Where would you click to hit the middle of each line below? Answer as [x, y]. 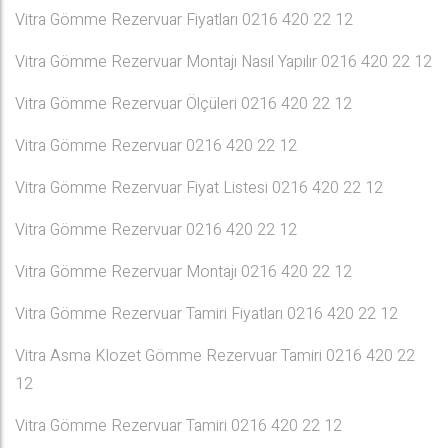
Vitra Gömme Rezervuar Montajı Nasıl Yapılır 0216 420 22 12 [223, 62]
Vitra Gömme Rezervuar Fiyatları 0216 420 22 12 [184, 20]
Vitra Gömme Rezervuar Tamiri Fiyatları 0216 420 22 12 [206, 314]
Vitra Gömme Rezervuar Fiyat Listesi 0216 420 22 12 [199, 188]
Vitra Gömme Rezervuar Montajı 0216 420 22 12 [183, 272]
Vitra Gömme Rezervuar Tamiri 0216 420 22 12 [178, 426]
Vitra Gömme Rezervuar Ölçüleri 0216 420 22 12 [183, 104]
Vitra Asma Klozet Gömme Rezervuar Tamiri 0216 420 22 [215, 356]
